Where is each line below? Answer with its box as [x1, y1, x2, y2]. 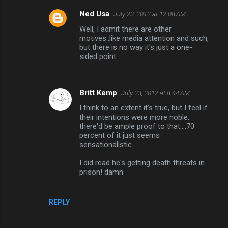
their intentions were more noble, [79, 112, 189, 122]
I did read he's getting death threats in [79, 158, 205, 167]
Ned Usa [79, 9, 109, 18]
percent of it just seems [79, 130, 160, 140]
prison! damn [79, 167, 123, 177]
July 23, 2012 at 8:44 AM [121, 89, 190, 97]
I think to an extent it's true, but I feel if [79, 103, 208, 112]
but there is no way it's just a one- [79, 42, 192, 52]
